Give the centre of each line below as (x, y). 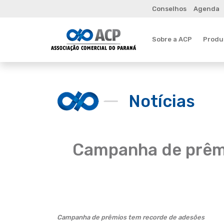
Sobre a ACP (172, 39)
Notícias (162, 101)
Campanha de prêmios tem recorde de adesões (131, 217)
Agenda (206, 9)
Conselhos (169, 9)
